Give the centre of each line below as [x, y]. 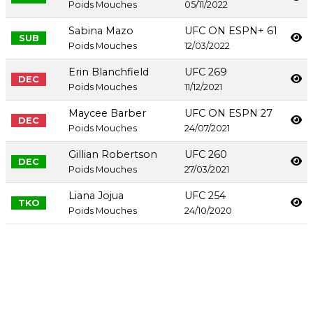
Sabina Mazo [101, 31]
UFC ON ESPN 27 [228, 114]
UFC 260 [206, 155]
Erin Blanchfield [109, 72]
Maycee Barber [107, 114]
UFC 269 [206, 72]
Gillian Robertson [113, 155]
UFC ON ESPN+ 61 [231, 31]
